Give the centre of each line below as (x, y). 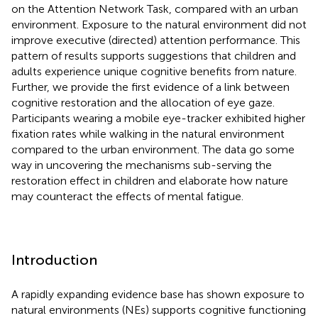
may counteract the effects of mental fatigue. (127, 196)
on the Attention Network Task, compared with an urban (155, 9)
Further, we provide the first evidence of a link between (150, 87)
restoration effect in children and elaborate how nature (150, 180)
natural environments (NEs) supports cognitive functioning (159, 309)
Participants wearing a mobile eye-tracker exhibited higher (158, 118)
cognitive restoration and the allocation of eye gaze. (143, 102)
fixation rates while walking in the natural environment (148, 133)
